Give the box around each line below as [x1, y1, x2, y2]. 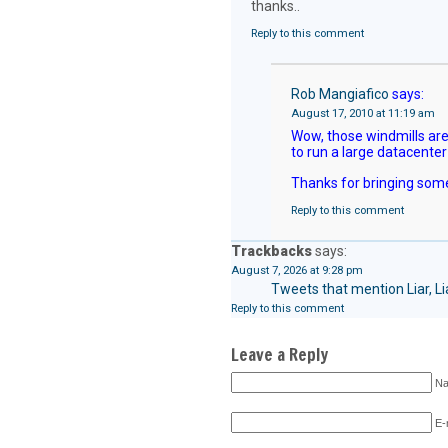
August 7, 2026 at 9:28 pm [230, 264, 363, 277]
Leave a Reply [230, 343, 328, 367]
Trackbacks [230, 243, 312, 259]
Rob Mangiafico [290, 86, 389, 102]
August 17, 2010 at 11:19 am [290, 107, 435, 120]
